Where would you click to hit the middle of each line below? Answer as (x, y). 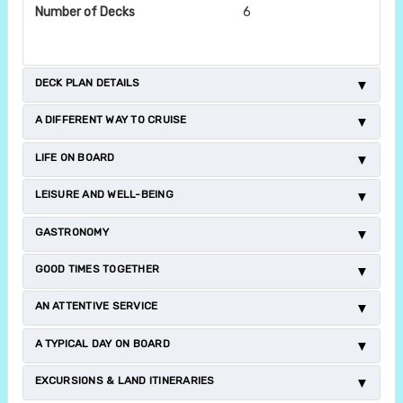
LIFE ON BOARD (75, 157)
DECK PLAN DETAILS (87, 82)
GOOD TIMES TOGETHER (97, 269)
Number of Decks (85, 12)
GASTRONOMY (72, 232)
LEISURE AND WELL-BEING (104, 195)
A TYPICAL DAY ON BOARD (102, 343)
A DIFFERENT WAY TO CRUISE (111, 120)
